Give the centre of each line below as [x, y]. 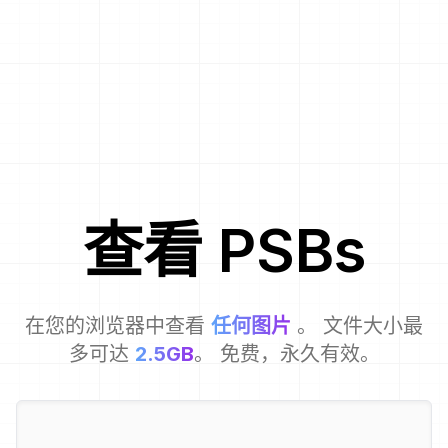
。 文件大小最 [360, 326]
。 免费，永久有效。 [286, 354]
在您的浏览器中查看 [115, 326]
